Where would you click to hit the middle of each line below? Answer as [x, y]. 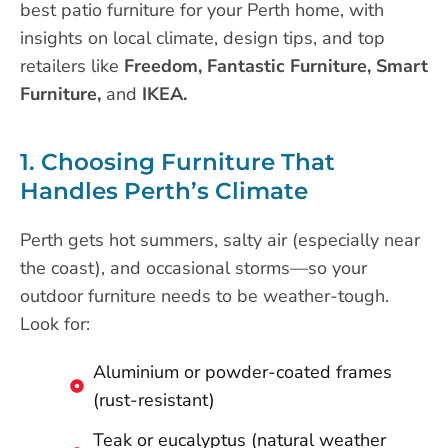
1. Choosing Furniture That [177, 161]
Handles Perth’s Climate [164, 190]
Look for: [55, 323]
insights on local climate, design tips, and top [202, 37]
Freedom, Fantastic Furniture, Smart [276, 65]
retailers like [72, 65]
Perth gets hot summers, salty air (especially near [220, 239]
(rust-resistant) [153, 399]
